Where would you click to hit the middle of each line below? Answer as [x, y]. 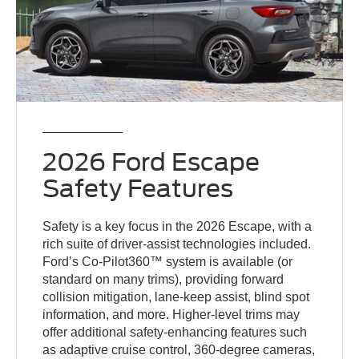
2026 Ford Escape [151, 162]
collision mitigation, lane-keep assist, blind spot [176, 297]
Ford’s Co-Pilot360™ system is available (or [168, 262]
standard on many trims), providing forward [163, 280]
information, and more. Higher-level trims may [171, 315]
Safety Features [138, 189]
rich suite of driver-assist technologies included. [177, 244]
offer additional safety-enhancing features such [175, 333]
